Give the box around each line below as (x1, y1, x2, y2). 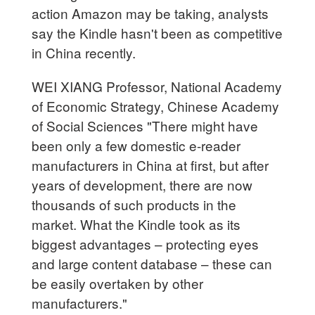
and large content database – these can (32, 253, 273, 273)
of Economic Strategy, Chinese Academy (32, 96, 280, 115)
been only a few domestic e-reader (32, 135, 241, 155)
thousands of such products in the (32, 194, 237, 214)
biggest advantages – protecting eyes (32, 233, 259, 253)
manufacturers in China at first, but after (32, 155, 269, 174)
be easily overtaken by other (32, 273, 204, 292)
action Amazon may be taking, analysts (32, 3, 269, 22)
